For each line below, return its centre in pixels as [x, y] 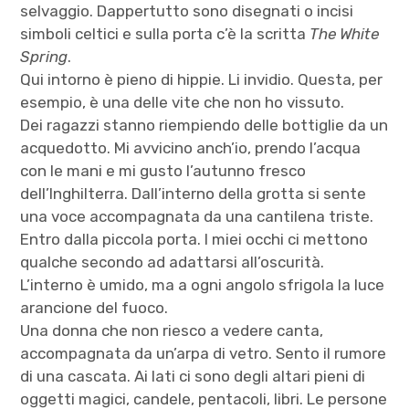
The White [345, 33]
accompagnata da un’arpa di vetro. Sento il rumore [204, 353]
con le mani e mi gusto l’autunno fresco [163, 170]
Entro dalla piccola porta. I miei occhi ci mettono [194, 239]
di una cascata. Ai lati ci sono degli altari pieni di [193, 376]
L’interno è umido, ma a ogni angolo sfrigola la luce [203, 284]
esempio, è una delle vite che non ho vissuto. [183, 102]
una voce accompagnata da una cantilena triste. [197, 216]
